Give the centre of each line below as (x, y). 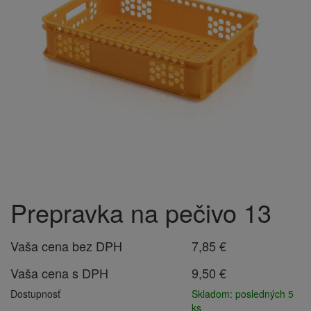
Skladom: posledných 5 (243, 294)
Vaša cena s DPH (59, 273)
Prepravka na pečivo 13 (141, 212)
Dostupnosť (35, 294)
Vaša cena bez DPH (66, 246)
